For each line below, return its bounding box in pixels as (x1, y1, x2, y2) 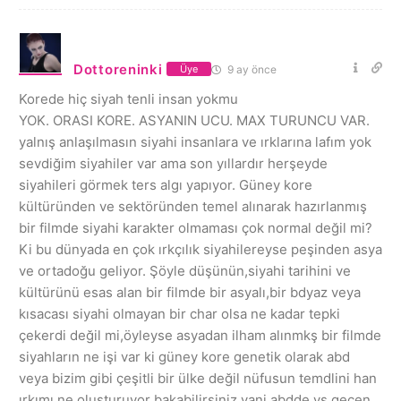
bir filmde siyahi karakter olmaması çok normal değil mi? (19, 218, 372, 236)
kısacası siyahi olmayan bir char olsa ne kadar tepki (19, 304, 340, 322)
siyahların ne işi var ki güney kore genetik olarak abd (19, 347, 350, 365)
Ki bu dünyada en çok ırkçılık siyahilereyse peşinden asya (19, 240, 382, 258)
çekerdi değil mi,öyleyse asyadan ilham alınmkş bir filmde (19, 326, 381, 344)
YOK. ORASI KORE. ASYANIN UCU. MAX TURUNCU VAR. (19, 111, 370, 129)
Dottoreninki (73, 60, 163, 78)
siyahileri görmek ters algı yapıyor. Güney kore (19, 175, 312, 193)
